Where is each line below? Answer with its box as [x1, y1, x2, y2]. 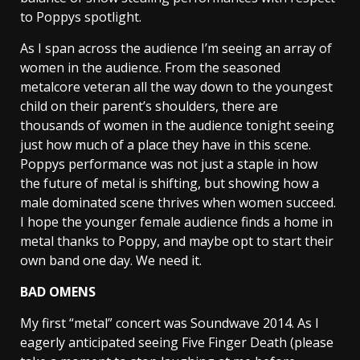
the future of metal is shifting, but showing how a [20, 174, 319, 193]
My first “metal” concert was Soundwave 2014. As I [20, 314, 319, 333]
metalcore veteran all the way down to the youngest [20, 78, 333, 96]
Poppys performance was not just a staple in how [20, 155, 317, 174]
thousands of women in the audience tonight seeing [20, 117, 334, 135]
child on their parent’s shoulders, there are [20, 97, 278, 116]
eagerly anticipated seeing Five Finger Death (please [20, 333, 333, 352]
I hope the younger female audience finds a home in [20, 213, 333, 231]
